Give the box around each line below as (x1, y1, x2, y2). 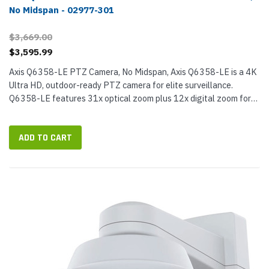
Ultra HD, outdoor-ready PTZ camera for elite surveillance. (9, 79, 233, 91)
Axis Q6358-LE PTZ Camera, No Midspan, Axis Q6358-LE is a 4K (9, 66, 257, 77)
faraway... (9, 119, 46, 130)
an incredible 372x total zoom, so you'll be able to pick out (9, 106, 231, 117)
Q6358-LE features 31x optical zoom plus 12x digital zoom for (9, 92, 251, 104)
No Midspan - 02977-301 (9, 4, 114, 16)
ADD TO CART (19, 131, 72, 144)
